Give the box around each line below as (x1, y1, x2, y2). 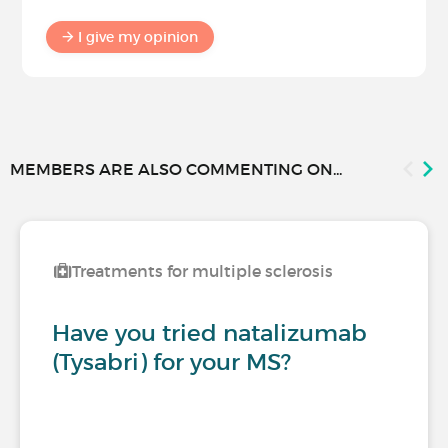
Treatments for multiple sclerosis (72, 261, 333, 282)
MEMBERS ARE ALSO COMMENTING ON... (10, 159, 342, 180)
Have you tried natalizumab (52, 319, 367, 348)
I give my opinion (78, 28, 198, 47)
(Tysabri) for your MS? (52, 348, 291, 377)
